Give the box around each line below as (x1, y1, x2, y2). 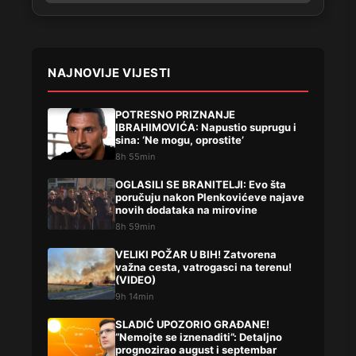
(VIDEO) (115, 273, 156, 287)
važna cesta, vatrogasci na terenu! (115, 261, 292, 274)
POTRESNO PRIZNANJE (115, 108, 235, 122)
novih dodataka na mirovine (115, 203, 257, 217)
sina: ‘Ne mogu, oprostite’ (115, 133, 244, 147)
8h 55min (115, 151, 155, 163)
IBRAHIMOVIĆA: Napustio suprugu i (115, 121, 296, 134)
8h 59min (115, 221, 155, 233)
